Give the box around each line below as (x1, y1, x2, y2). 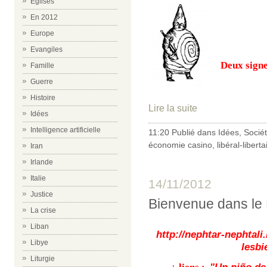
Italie (30, 174, 46, 182)
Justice (30, 190, 53, 198)
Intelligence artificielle (30, 126, 101, 134)
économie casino (148, 140, 212, 150)
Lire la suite (148, 103, 197, 114)
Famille (30, 61, 54, 70)
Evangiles (30, 45, 63, 54)
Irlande (30, 158, 53, 166)
